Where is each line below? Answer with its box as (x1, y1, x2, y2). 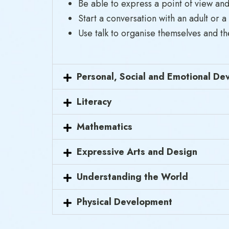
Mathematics (77, 120, 132, 133)
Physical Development (77, 195, 172, 209)
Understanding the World (77, 170, 188, 184)
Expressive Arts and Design (77, 145, 197, 158)
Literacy (77, 95, 111, 108)
